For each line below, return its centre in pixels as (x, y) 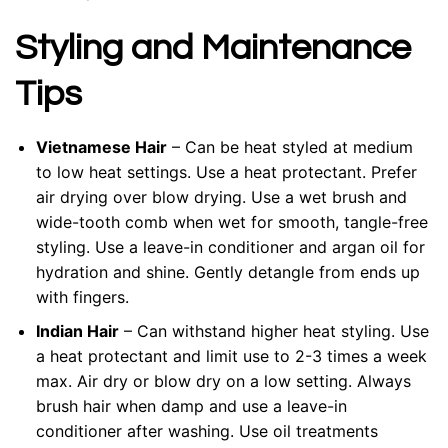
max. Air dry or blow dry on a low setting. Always (223, 381)
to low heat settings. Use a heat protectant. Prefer (226, 171)
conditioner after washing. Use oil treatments (206, 431)
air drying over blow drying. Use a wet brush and (221, 196)
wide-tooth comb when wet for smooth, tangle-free (231, 221)
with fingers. (82, 296)
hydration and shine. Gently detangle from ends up (227, 271)
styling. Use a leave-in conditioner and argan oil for (230, 246)
